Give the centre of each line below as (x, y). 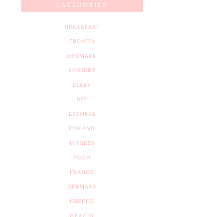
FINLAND (82, 128)
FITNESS (82, 143)
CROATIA (82, 41)
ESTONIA (82, 114)
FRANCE (82, 172)
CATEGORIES (82, 5)
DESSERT (82, 70)
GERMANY (82, 186)
